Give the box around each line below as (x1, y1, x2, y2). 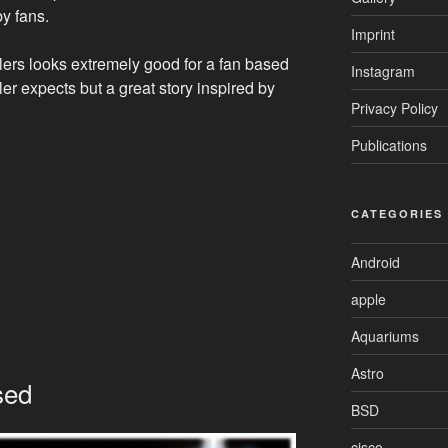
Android (350, 251, 400, 272)
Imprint (350, 23, 395, 44)
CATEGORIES (350, 205, 443, 221)
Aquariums (350, 325, 419, 346)
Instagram (350, 60, 415, 81)
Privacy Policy (350, 97, 438, 118)
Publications (350, 134, 427, 155)
